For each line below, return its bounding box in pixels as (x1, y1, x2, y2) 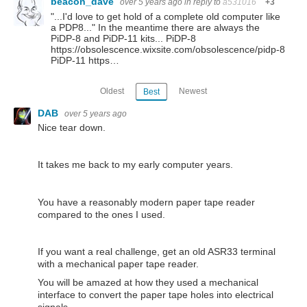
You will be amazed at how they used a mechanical (38, 276, 258, 288)
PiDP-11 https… (51, 55, 119, 66)
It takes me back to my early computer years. (38, 159, 233, 171)
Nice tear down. (38, 122, 106, 134)
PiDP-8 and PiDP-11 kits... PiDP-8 (51, 33, 196, 45)
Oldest (100, 86, 125, 96)
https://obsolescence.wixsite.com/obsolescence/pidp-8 (51, 44, 285, 56)
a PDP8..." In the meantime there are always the (51, 22, 260, 34)
